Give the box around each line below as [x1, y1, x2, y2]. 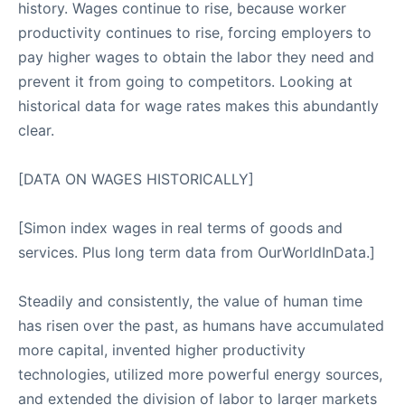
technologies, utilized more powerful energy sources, [18, 365, 382, 383]
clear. [18, 121, 54, 139]
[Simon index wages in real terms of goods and [18, 219, 343, 237]
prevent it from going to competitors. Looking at [18, 72, 353, 90]
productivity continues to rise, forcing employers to [18, 24, 372, 42]
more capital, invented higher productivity [18, 341, 306, 359]
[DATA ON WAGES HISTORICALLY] [18, 170, 254, 188]
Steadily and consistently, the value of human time [18, 292, 363, 310]
